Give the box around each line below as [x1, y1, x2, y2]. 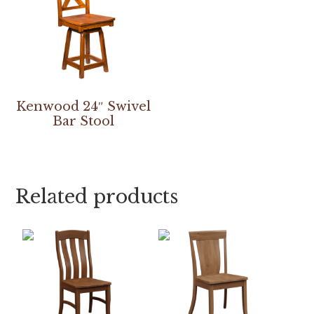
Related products [15, 185, 179, 209]
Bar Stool [53, 114, 115, 130]
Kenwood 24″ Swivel [16, 99, 151, 115]
